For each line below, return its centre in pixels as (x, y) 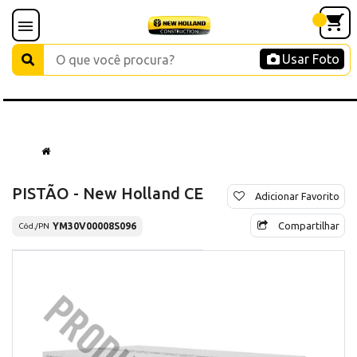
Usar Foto (311, 59)
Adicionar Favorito (297, 196)
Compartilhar (309, 225)
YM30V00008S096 (94, 226)
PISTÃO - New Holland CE (108, 193)
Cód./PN (34, 226)
